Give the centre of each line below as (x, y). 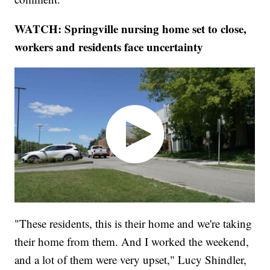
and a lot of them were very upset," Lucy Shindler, (131, 259)
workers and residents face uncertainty (109, 47)
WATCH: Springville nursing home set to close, (131, 29)
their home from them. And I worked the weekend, (132, 241)
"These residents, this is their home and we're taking (133, 223)
